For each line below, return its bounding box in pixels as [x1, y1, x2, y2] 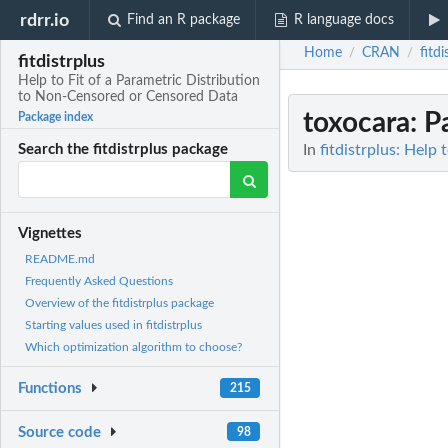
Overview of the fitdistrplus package [25, 297, 214, 310]
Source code [18, 425, 102, 441]
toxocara [303, 109, 410, 137]
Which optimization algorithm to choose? [25, 341, 242, 354]
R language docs [293, 13, 394, 27]
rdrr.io [20, 11, 70, 29]
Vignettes [18, 226, 83, 242]
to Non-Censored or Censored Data [18, 90, 239, 105]
